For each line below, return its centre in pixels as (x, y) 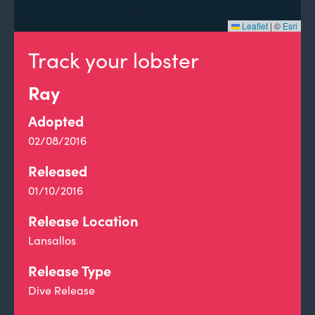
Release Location (83, 220)
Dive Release (62, 290)
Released (58, 171)
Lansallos (52, 240)
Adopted (56, 121)
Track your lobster (114, 60)
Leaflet (254, 26)
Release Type (70, 270)
